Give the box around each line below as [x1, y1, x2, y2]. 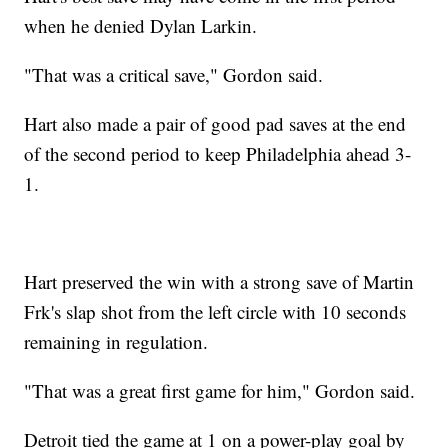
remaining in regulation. [24, 329, 209, 355]
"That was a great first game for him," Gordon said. [24, 378, 416, 404]
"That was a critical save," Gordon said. [24, 62, 324, 88]
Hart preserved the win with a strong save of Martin [24, 269, 415, 295]
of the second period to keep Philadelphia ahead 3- [24, 141, 412, 167]
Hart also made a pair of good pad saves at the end [24, 111, 407, 137]
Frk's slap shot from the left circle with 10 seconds [24, 299, 407, 325]
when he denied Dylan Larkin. [24, 13, 258, 39]
